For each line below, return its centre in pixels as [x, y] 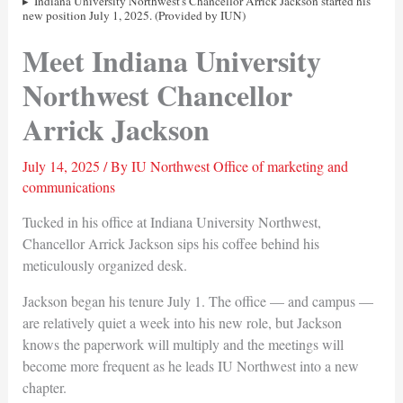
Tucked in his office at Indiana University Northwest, [171, 221]
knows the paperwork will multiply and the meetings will [183, 344]
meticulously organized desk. [104, 264]
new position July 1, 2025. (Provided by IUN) [134, 15]
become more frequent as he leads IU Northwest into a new [190, 365]
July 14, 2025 [63, 166]
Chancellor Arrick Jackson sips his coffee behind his [170, 243]
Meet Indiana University [171, 60]
